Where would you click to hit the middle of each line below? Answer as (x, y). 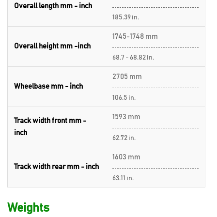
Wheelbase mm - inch (48, 86)
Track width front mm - (50, 121)
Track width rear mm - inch (56, 167)
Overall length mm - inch (53, 6)
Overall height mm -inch (52, 46)
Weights (28, 208)
